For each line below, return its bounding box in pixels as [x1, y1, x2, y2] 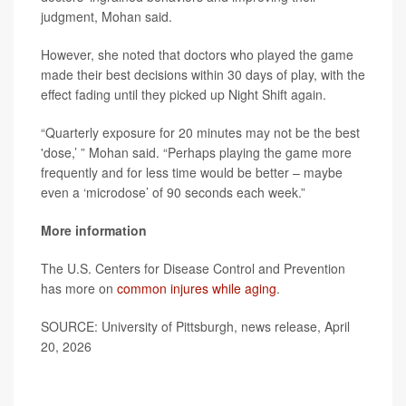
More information [41, 221, 147, 239]
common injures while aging [117, 279, 276, 297]
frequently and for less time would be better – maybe [41, 163, 343, 181]
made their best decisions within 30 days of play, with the [41, 65, 365, 83]
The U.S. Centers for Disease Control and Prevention [41, 259, 345, 277]
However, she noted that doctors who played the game [41, 45, 353, 63]
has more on [41, 279, 117, 297]
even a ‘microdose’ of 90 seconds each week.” [41, 183, 305, 201]
